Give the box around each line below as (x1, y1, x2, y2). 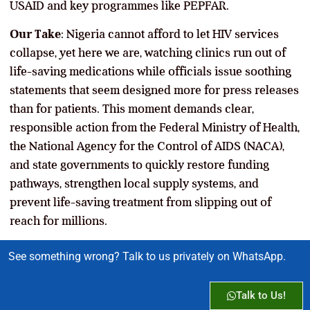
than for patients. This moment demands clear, (10, 101, 254, 116)
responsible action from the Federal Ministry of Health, (10, 120, 300, 134)
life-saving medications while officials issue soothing (10, 64, 291, 78)
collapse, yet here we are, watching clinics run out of (10, 45, 286, 60)
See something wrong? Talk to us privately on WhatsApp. (8, 249, 286, 263)
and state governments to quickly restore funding (10, 157, 269, 172)
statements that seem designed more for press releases (10, 82, 299, 97)
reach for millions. (10, 213, 107, 228)
